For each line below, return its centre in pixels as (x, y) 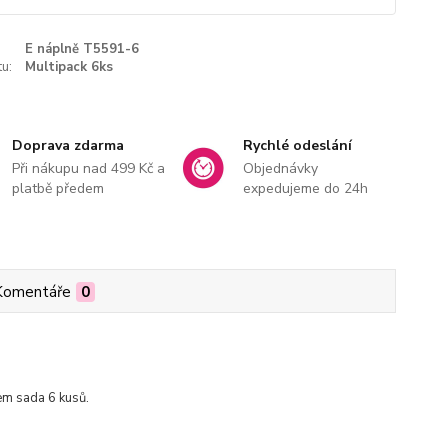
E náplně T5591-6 (81, 49)
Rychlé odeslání (297, 145)
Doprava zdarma (68, 145)
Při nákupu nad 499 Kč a (89, 168)
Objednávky (280, 168)
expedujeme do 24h (305, 188)
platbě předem (58, 188)
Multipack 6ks (68, 67)
